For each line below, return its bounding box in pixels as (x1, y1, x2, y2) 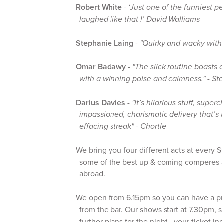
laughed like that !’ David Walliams (79, 14, 200, 24)
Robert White (76, 2, 122, 12)
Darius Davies (76, 98, 126, 108)
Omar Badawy (76, 62, 126, 72)
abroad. (79, 169, 105, 179)
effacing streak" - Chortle (79, 121, 166, 131)
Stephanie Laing (76, 38, 134, 48)
